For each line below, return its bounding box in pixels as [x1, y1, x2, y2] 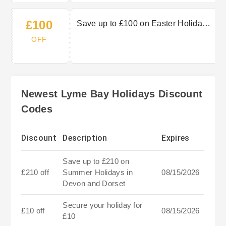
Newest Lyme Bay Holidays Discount [21, 88, 203, 100]
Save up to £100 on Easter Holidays [77, 19, 211, 28]
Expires [161, 133, 190, 143]
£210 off [21, 168, 49, 177]
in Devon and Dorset [77, 31, 154, 40]
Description [63, 133, 107, 143]
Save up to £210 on [63, 157, 129, 166]
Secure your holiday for [63, 201, 143, 210]
